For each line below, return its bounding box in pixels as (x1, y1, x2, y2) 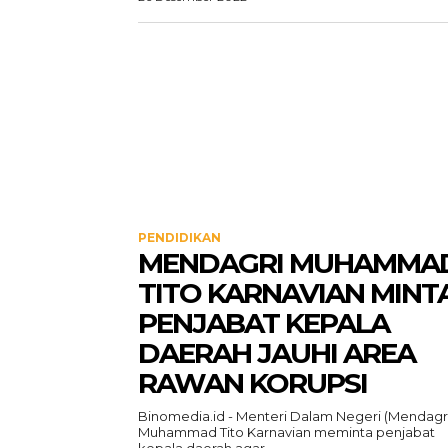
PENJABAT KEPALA (138, 306, 389, 340)
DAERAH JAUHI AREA (138, 336, 415, 370)
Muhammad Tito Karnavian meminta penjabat (138, 424, 435, 440)
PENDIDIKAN (138, 230, 221, 245)
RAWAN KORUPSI (138, 366, 367, 400)
